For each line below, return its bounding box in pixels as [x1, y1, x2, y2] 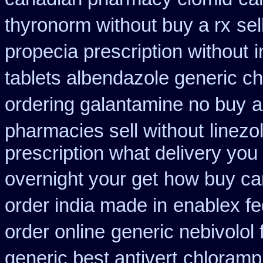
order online [5, 221, 105, 242]
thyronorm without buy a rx [5, 15, 231, 36]
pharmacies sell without [5, 120, 204, 141]
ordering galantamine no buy [5, 94, 246, 115]
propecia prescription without [5, 41, 248, 62]
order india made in [5, 195, 167, 216]
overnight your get [5, 168, 158, 190]
